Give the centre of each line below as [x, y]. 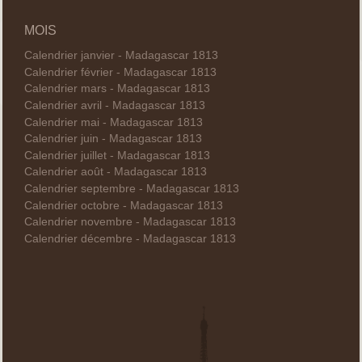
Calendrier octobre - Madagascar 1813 [123, 205]
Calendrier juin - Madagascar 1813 [113, 139]
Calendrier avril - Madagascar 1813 [114, 106]
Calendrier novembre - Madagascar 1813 [130, 222]
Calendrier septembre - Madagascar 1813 [131, 189]
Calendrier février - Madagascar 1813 [120, 72]
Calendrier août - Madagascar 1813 [115, 172]
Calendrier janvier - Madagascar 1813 [121, 56]
